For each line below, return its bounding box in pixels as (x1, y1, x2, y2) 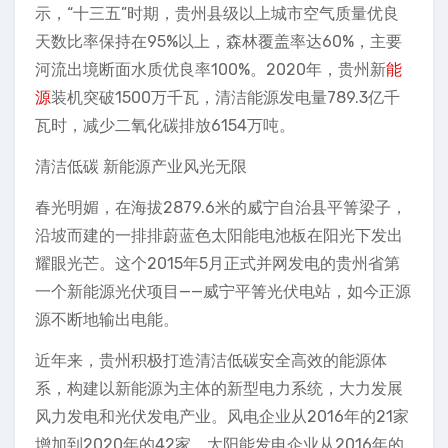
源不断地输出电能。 (35, 310, 179, 329)
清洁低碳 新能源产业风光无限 (35, 157, 247, 176)
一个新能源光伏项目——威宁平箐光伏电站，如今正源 (35, 282, 411, 301)
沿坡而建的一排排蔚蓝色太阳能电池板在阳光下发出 (35, 226, 403, 245)
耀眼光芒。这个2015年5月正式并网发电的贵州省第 (35, 254, 400, 273)
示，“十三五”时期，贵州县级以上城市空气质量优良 (35, 4, 399, 23)
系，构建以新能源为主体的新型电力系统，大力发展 (35, 379, 403, 398)
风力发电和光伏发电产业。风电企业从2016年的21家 (35, 407, 409, 426)
